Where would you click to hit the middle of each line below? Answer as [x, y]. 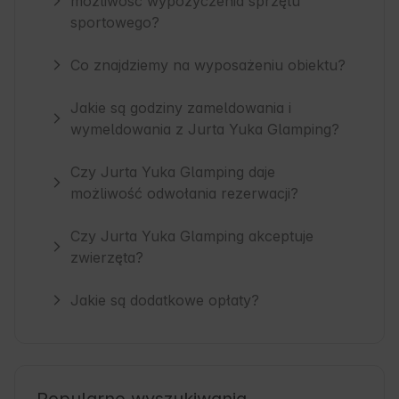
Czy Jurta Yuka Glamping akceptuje [192, 236]
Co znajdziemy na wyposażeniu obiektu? [208, 65]
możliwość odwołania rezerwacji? [185, 194]
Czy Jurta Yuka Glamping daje [173, 172]
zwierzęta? [107, 258]
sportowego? [115, 23]
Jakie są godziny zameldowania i [181, 108]
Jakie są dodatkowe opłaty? [165, 301]
